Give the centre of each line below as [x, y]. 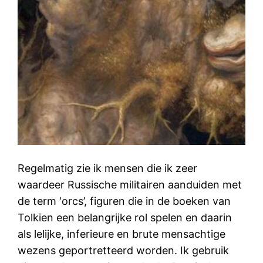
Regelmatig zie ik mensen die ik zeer [108, 168]
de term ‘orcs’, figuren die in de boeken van [124, 201]
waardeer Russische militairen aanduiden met [130, 184]
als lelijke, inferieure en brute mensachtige [122, 234]
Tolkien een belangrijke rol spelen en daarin [125, 217]
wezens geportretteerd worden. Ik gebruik [124, 250]
